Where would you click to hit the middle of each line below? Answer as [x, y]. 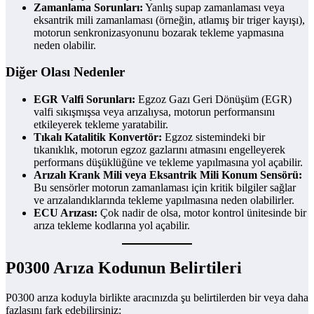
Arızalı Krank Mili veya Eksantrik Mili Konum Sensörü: [168, 175]
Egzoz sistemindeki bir [213, 137]
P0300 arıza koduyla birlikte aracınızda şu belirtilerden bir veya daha [157, 297]
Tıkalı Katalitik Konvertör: [98, 137]
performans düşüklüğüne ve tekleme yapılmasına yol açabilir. [168, 163]
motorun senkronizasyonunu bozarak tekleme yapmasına [159, 32]
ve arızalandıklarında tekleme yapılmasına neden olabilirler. [164, 200]
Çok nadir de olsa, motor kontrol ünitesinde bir [202, 213]
